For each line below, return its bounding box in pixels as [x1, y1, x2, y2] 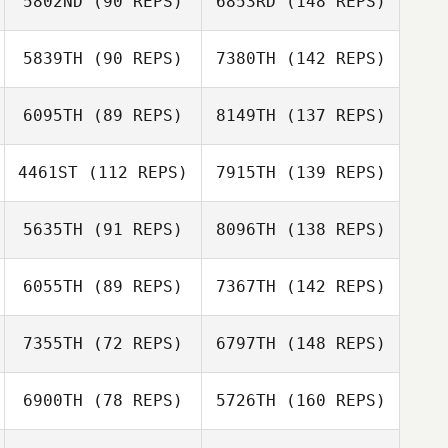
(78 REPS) [83, 391, 183, 410]
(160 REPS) [275, 391, 386, 410]
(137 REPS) [275, 106, 386, 125]
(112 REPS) [78, 163, 188, 182]
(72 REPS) [83, 334, 183, 353]
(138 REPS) [275, 220, 386, 239]
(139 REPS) [275, 163, 386, 182]
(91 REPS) [83, 220, 183, 239]
